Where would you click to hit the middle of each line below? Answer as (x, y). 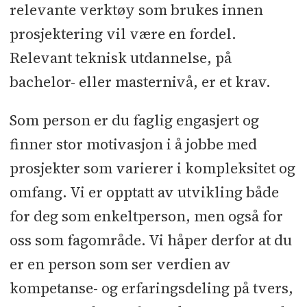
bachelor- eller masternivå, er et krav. (140, 82)
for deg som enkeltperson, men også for (146, 217)
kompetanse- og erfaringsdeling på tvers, (151, 288)
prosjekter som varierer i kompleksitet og (152, 169)
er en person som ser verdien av (120, 265)
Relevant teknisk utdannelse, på (120, 58)
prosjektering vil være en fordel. (123, 34)
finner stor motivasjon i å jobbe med (133, 145)
